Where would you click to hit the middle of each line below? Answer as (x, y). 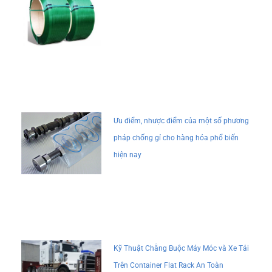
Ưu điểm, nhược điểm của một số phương (182, 121)
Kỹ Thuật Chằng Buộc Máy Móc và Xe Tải (182, 248)
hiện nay (128, 155)
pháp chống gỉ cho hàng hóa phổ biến (176, 138)
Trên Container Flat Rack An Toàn (169, 265)
